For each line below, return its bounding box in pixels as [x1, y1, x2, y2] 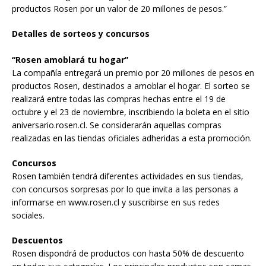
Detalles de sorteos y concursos [12, 27, 150, 39]
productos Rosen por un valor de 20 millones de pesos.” [12, 2, 227, 14]
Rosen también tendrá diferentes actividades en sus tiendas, [12, 170, 243, 182]
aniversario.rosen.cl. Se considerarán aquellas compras [12, 119, 221, 131]
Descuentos [12, 234, 63, 246]
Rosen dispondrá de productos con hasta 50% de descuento [12, 247, 244, 259]
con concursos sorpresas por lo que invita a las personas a [12, 183, 238, 195]
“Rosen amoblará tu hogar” [12, 53, 128, 65]
